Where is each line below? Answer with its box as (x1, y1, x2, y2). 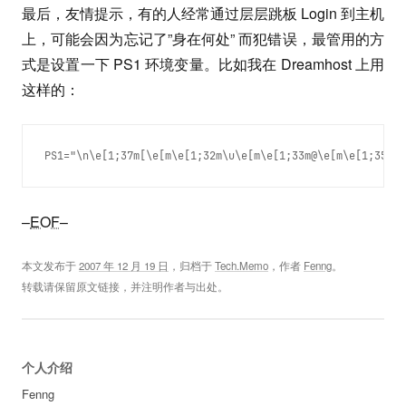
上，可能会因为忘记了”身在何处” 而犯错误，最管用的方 (22, 28, 384, 49)
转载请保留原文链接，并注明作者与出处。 (22, 279, 228, 294)
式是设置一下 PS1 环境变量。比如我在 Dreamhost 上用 (22, 53, 384, 74)
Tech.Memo (215, 258, 268, 273)
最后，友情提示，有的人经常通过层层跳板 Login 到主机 (22, 3, 384, 24)
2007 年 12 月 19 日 (79, 258, 169, 273)
